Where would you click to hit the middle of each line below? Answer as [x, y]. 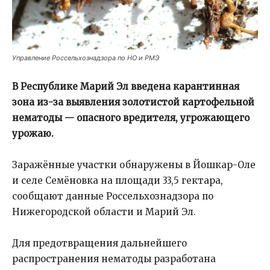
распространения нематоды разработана [114, 259]
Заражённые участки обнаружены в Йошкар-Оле [134, 165]
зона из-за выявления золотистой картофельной [133, 102]
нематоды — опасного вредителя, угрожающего [131, 118]
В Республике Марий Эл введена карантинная [126, 86]
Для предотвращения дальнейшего [99, 243]
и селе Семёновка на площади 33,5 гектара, [118, 181]
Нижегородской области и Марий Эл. [104, 212]
